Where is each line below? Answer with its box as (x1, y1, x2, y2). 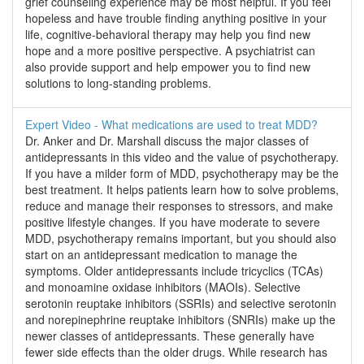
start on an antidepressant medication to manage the (25, 246, 297, 263)
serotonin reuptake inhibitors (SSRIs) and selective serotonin (25, 295, 336, 312)
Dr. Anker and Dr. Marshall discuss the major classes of (25, 132, 309, 149)
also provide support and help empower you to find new (25, 58, 310, 76)
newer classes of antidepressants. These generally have (25, 327, 314, 344)
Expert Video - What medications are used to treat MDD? (25, 116, 318, 133)
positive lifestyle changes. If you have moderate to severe (25, 214, 320, 231)
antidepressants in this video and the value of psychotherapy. (25, 149, 339, 166)
